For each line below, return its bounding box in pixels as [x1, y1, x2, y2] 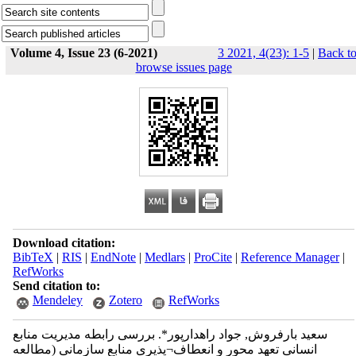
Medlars [144, 250, 185, 264]
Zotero [108, 293, 142, 307]
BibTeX [12, 250, 53, 264]
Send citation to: [12, 279, 100, 292]
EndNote [90, 250, 136, 264]
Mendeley [32, 293, 83, 307]
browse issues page [135, 60, 232, 74]
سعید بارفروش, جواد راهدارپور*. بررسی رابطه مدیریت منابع [12, 327, 327, 341]
